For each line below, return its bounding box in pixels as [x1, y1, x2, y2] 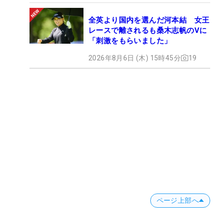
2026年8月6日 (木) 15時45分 [88, 54, 181, 62]
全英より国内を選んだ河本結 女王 [88, 15, 210, 25]
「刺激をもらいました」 [88, 36, 172, 45]
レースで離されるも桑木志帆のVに [88, 26, 207, 35]
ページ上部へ [156, 196, 199, 204]
